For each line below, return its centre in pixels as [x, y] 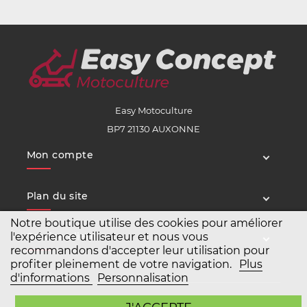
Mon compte [60, 155]
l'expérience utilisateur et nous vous [109, 237]
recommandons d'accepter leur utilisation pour [140, 250]
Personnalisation [143, 278]
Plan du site [57, 196]
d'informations [51, 278]
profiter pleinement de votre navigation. [122, 264]
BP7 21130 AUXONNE [153, 130]
